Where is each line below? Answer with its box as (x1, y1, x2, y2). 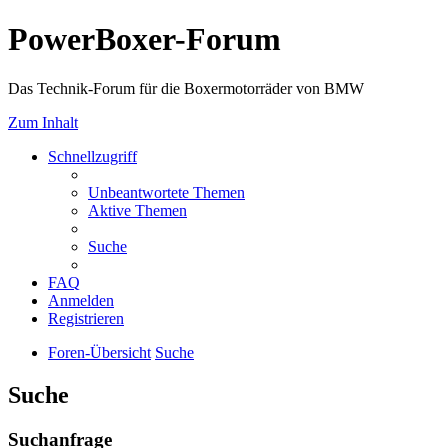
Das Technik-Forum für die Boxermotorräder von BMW (8, 79, 364, 97)
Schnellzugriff (48, 147, 137, 165)
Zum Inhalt (8, 113, 78, 131)
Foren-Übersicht (48, 343, 151, 361)
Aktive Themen (88, 201, 187, 219)
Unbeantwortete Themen (88, 183, 245, 201)
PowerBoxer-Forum (8, 21, 281, 58)
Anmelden (48, 291, 114, 309)
